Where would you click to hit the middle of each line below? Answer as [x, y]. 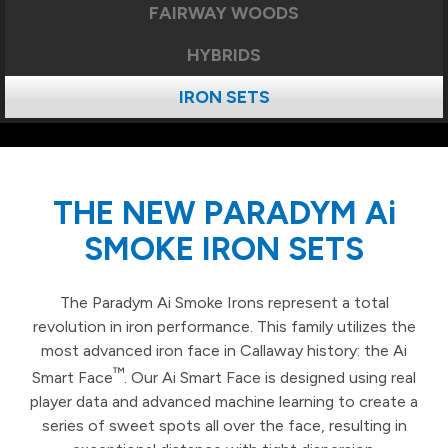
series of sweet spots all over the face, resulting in [224, 426]
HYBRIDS [224, 54]
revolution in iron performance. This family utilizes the [224, 326]
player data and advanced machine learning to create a [224, 402]
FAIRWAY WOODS [224, 12]
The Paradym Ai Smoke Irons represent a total [224, 302]
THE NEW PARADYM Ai [224, 213]
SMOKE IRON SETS [224, 249]
